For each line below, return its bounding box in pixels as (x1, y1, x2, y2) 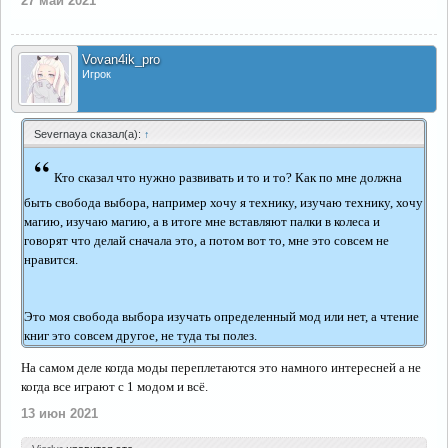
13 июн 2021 (21, 406, 98, 421)
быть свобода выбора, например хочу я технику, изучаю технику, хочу (24, 195, 423, 210)
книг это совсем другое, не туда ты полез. (24, 328, 257, 343)
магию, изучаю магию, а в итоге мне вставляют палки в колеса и (24, 214, 380, 229)
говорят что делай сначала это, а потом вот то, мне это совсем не (24, 233, 389, 248)
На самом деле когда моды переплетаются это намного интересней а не (21, 360, 421, 375)
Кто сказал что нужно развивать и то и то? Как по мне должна (54, 170, 402, 185)
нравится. (24, 252, 78, 267)
